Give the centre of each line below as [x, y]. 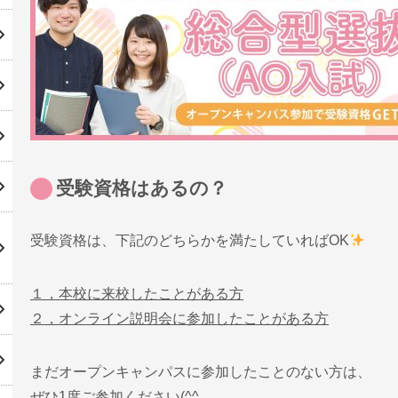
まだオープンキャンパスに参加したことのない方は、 [201, 371]
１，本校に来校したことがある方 [137, 293]
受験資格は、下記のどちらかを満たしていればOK [190, 240]
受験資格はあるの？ [141, 187]
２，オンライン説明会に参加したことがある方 [179, 318]
